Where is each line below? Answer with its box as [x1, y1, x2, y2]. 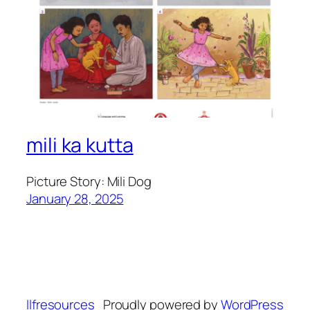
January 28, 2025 [26, 189, 124, 208]
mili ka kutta [26, 131, 134, 158]
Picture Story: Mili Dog [26, 172, 152, 190]
